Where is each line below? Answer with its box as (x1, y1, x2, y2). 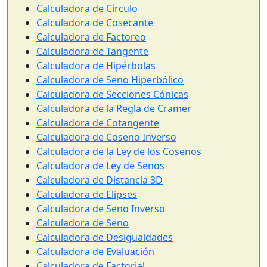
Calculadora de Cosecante (36, 16, 153, 29)
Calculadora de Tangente (36, 45, 148, 58)
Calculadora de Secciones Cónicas (36, 88, 188, 101)
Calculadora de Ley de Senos (36, 159, 164, 172)
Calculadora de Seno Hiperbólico (36, 73, 184, 86)
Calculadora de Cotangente (36, 116, 159, 129)
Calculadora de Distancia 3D (36, 173, 163, 187)
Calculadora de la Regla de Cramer (36, 102, 191, 115)
